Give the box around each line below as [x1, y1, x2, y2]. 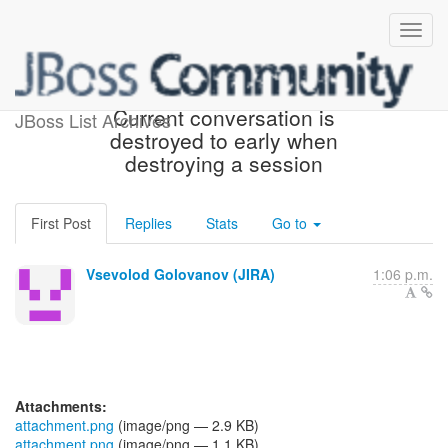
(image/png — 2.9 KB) [114, 415, 259, 435]
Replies [125, 213, 172, 233]
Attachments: [15, 396, 107, 416]
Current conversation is [112, 102, 335, 132]
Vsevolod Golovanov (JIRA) [86, 264, 275, 284]
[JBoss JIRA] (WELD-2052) [94, 79, 354, 109]
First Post [31, 213, 91, 233]
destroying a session [124, 148, 323, 178]
